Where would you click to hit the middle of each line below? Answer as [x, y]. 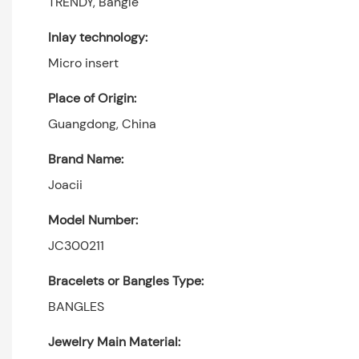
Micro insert [83, 63]
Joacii [65, 184]
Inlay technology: [98, 37]
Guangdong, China [102, 123]
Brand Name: [86, 159]
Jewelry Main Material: [114, 341]
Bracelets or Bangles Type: [126, 280]
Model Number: [93, 220]
